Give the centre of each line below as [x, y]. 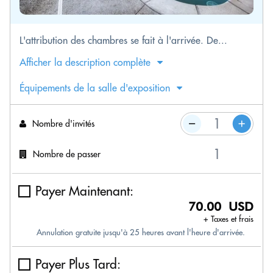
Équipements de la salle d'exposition [95, 88]
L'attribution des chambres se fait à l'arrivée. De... [123, 40]
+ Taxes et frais [229, 219]
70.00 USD [221, 207]
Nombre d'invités [63, 123]
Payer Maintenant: [84, 191]
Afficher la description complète [85, 62]
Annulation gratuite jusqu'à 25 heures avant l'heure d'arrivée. [141, 232]
